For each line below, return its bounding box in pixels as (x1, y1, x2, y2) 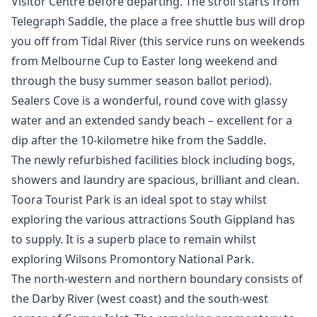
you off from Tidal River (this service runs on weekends (11, 33, 305, 49)
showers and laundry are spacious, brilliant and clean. (11, 172, 299, 188)
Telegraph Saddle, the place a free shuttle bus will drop (11, 13, 305, 29)
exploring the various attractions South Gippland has (11, 212, 295, 227)
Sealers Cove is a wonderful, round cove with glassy (11, 93, 287, 108)
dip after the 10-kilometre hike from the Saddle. (11, 132, 266, 148)
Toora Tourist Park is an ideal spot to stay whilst (11, 192, 267, 207)
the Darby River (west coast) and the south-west (11, 291, 268, 306)
